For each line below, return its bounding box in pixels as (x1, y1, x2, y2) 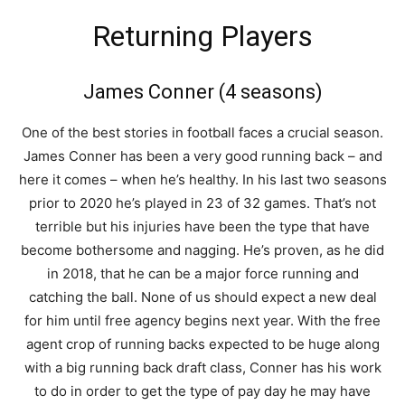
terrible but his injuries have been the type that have (35, 218, 370, 235)
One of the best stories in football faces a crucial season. (22, 124, 383, 141)
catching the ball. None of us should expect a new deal (28, 288, 377, 306)
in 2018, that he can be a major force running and (46, 265, 359, 282)
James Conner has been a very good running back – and (23, 147, 382, 165)
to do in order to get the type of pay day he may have (34, 382, 371, 400)
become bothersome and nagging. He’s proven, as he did (21, 241, 384, 259)
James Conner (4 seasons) (82, 80, 323, 103)
